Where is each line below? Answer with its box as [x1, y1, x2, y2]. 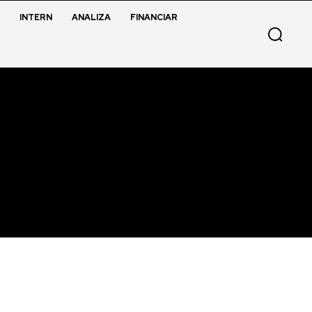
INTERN [19, 12, 52, 23]
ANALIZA [71, 12, 111, 23]
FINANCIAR [130, 12, 178, 23]
